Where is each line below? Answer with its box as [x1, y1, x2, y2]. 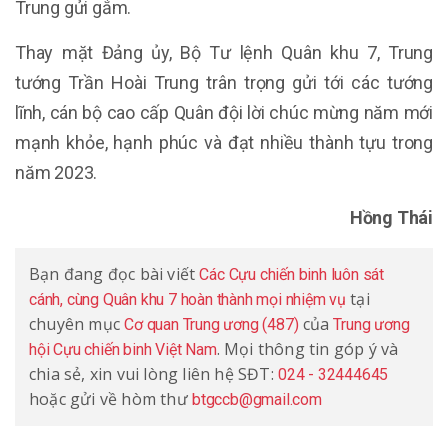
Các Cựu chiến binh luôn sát [199, 265, 385, 284]
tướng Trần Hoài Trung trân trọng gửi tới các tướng [15, 72, 433, 93]
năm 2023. [15, 162, 98, 183]
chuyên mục [29, 313, 125, 335]
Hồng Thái [349, 207, 433, 228]
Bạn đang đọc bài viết [29, 263, 200, 285]
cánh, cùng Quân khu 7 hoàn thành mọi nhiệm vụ [29, 290, 347, 309]
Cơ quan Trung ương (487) [124, 315, 299, 334]
